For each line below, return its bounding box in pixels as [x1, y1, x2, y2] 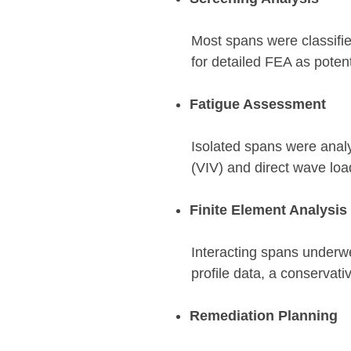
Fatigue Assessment [190, 96, 326, 112]
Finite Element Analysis [190, 202, 347, 218]
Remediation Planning [190, 308, 338, 324]
